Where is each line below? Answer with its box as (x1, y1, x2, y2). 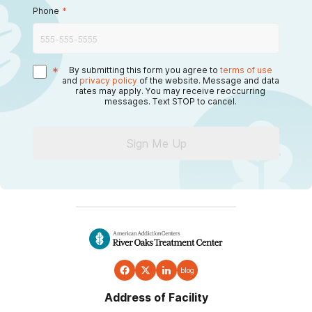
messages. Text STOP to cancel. (104, 95, 237, 107)
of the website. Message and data (139, 75, 279, 86)
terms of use (219, 64, 272, 75)
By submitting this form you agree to (68, 64, 218, 75)
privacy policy (79, 75, 137, 86)
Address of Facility (104, 290, 208, 304)
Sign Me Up (125, 136, 187, 150)
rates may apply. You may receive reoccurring (75, 85, 265, 96)
